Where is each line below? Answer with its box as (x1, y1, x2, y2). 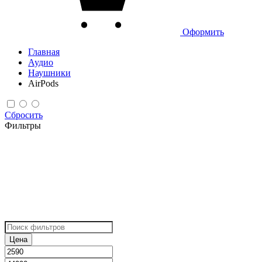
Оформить (180, 26, 224, 37)
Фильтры (5, 120, 41, 130)
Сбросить (5, 109, 43, 120)
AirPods (28, 78, 58, 88)
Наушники (28, 67, 71, 78)
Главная (28, 46, 60, 57)
